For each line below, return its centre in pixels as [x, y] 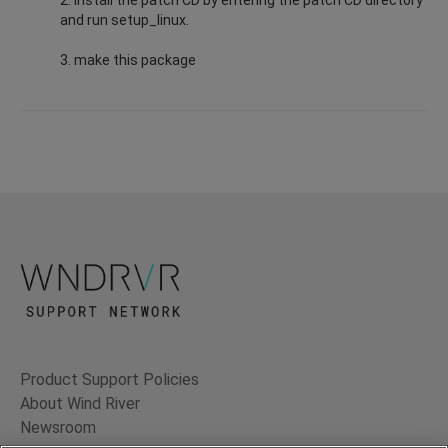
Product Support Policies [109, 380]
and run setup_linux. [124, 19]
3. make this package [128, 59]
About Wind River [80, 404]
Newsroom [58, 428]
